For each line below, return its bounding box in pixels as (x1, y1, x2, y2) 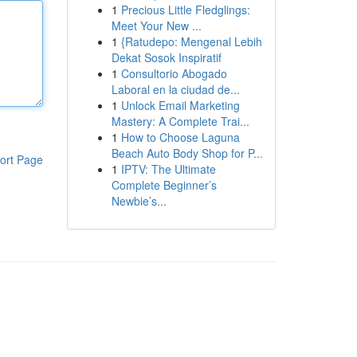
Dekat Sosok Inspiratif (111, 49, 222, 65)
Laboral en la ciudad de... (111, 81, 240, 97)
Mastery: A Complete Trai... (111, 113, 249, 129)
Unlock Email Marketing (120, 97, 240, 113)
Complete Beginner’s (111, 177, 217, 193)
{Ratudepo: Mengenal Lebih (120, 33, 262, 49)
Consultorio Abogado (120, 65, 227, 81)
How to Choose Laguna (120, 129, 240, 145)
